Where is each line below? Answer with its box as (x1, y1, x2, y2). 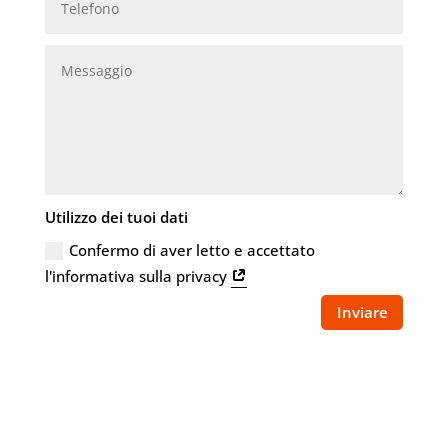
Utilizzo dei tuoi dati (45, 206, 189, 228)
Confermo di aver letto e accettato (69, 239, 316, 261)
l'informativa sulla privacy (45, 265, 232, 287)
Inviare (336, 301, 388, 323)
